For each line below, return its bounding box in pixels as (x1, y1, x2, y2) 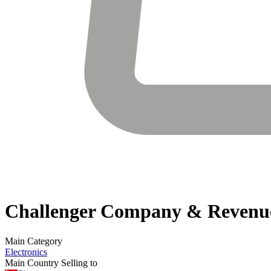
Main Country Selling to (5, 257, 97, 268)
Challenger (5, 200, 96, 223)
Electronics (5, 246, 47, 257)
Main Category (5, 235, 62, 246)
